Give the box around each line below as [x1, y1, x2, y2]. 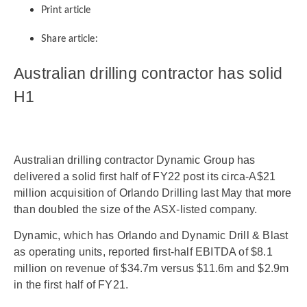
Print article [41, 5, 91, 15]
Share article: [41, 34, 98, 44]
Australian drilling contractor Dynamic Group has [14, 154, 256, 166]
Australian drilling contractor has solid [14, 64, 283, 82]
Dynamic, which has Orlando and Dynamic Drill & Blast [14, 230, 288, 242]
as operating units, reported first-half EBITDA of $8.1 [14, 246, 273, 258]
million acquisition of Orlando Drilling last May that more [14, 187, 292, 199]
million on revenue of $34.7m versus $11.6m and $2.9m [14, 262, 289, 275]
